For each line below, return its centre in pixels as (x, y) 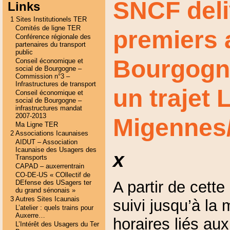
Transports (31, 157)
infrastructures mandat (49, 108)
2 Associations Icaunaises (49, 133)
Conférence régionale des (53, 37)
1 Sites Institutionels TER (48, 19)
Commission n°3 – (42, 76)
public (24, 52)
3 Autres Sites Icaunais (45, 199)
